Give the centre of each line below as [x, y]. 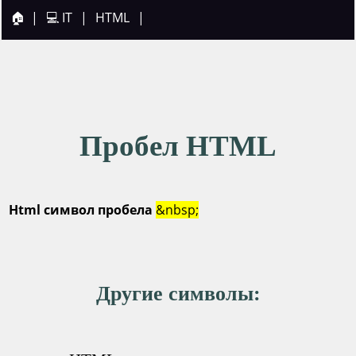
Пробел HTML [178, 146]
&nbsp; [177, 210]
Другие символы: [178, 294]
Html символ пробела [80, 210]
